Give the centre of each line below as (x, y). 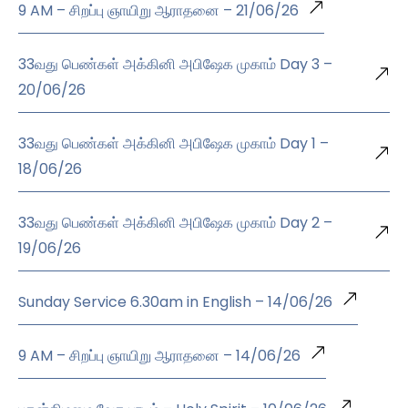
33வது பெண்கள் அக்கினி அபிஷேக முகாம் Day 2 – (175, 223)
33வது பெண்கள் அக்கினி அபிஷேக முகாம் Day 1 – (173, 144)
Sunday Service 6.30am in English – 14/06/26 (175, 302)
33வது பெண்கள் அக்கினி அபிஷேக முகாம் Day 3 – (175, 65)
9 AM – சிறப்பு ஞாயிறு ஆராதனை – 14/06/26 (159, 356)
